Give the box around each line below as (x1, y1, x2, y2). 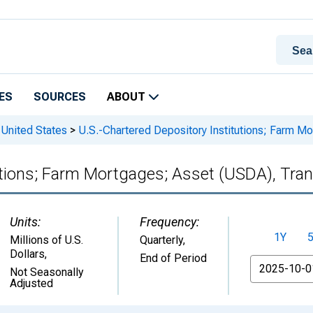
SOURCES (34, 90, 86, 103)
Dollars (10, 247, 45, 261)
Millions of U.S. (10, 233, 83, 247)
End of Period (140, 252, 207, 265)
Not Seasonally (10, 265, 84, 279)
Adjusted (10, 277, 53, 290)
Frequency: (140, 214, 199, 229)
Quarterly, (140, 233, 185, 247)
